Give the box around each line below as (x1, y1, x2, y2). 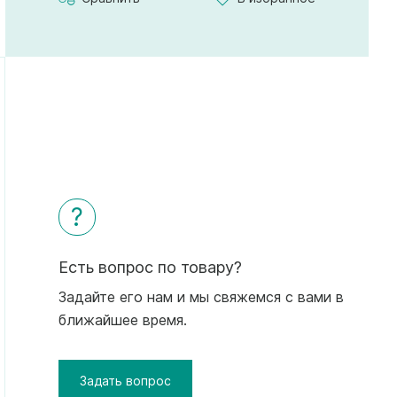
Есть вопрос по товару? (58, 257, 243, 276)
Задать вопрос (80, 372, 172, 388)
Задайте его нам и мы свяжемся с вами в (58, 287, 345, 306)
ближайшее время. (58, 310, 188, 329)
